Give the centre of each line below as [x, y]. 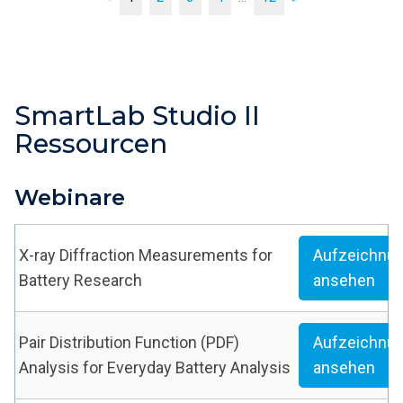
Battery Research [81, 281]
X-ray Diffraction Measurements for [146, 255]
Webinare [70, 198]
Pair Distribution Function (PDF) [129, 343]
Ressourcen [91, 144]
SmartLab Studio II [137, 116]
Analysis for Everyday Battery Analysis [155, 368]
